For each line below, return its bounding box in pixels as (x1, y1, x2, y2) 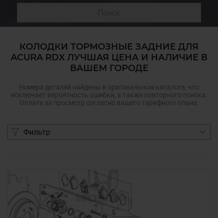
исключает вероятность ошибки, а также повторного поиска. (10, 91, 208, 99)
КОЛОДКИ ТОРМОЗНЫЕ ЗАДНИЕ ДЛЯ (19, 41, 199, 52)
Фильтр (23, 127, 50, 137)
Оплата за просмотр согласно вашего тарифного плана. (19, 99, 199, 107)
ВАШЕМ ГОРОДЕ (70, 63, 148, 73)
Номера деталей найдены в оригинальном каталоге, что (19, 83, 199, 91)
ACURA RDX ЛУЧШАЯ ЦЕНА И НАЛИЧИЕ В (11, 52, 207, 63)
